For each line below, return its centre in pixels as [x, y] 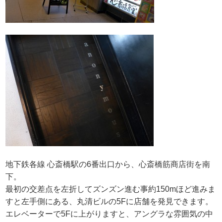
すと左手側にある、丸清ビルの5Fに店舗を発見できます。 [110, 201]
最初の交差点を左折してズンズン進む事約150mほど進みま [111, 189]
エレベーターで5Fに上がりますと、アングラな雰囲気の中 [110, 214]
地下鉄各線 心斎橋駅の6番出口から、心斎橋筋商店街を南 [108, 164]
